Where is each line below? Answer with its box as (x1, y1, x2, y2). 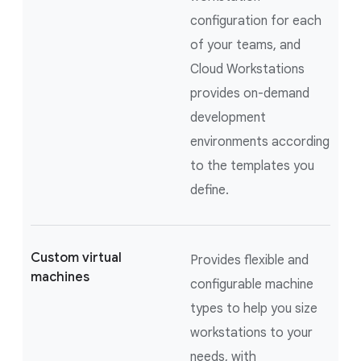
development (190, 109, 266, 126)
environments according (190, 133, 330, 150)
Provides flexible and (190, 251, 309, 268)
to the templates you (190, 157, 314, 174)
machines (31, 268, 89, 285)
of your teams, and (190, 36, 301, 53)
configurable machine (190, 276, 313, 293)
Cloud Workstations (190, 60, 305, 77)
